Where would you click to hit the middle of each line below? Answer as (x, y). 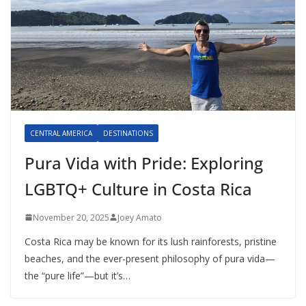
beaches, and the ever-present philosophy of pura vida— (150, 258)
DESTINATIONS (128, 133)
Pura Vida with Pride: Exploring (144, 163)
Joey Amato (140, 217)
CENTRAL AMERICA (61, 133)
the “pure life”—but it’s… (78, 275)
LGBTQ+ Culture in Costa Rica (138, 189)
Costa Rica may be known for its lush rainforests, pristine (151, 241)
